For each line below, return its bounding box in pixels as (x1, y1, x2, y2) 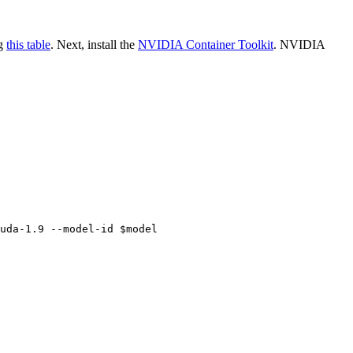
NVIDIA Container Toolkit (138, 38, 273, 52)
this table (6, 38, 50, 52)
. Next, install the (50, 38, 138, 52)
